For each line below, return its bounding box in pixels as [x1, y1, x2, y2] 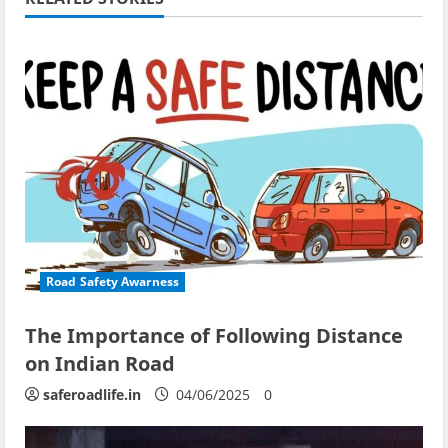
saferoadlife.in [43, 384, 141, 404]
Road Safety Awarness [46, 272, 179, 290]
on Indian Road [25, 349, 175, 377]
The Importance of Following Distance [25, 321, 403, 349]
